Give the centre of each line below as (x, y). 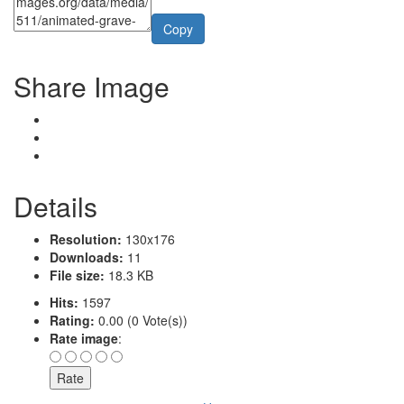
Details (55, 206)
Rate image (84, 338)
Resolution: (86, 239)
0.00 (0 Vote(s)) (141, 320)
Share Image (92, 86)
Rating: (72, 320)
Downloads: (87, 257)
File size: (77, 275)
